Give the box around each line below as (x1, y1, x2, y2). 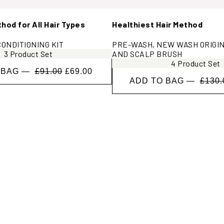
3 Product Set (3, 48, 53, 58)
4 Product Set (171, 58, 220, 68)
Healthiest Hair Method (112, 19, 202, 29)
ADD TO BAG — (129, 76, 200, 85)
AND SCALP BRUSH (112, 48, 182, 58)
